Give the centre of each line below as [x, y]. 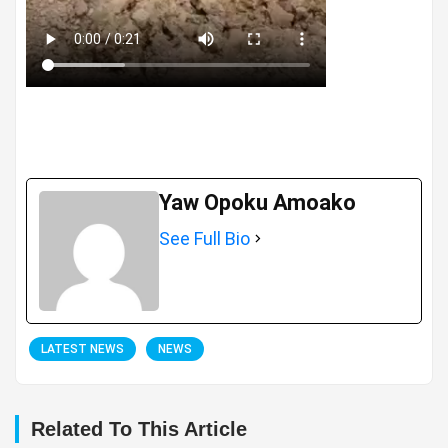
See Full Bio [204, 238]
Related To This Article [139, 428]
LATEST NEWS [82, 348]
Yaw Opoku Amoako [257, 202]
